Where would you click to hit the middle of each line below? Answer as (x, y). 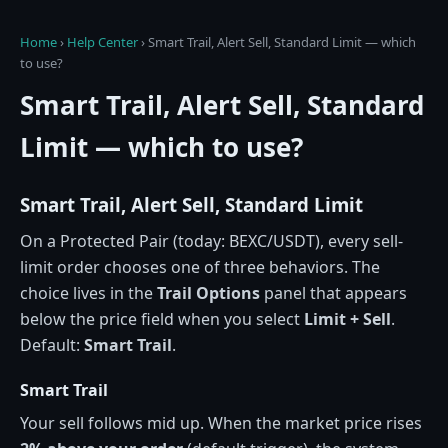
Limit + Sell (347, 318)
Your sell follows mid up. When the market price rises (221, 422)
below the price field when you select (162, 318)
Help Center (102, 42)
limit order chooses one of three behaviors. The (200, 266)
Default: (52, 344)
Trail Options (208, 292)
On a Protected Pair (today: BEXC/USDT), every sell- (211, 240)
